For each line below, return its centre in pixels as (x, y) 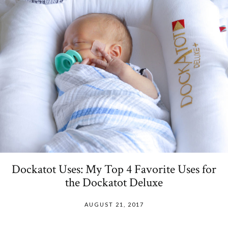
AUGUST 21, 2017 (114, 205)
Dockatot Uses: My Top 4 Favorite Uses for (114, 169)
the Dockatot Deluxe (114, 183)
